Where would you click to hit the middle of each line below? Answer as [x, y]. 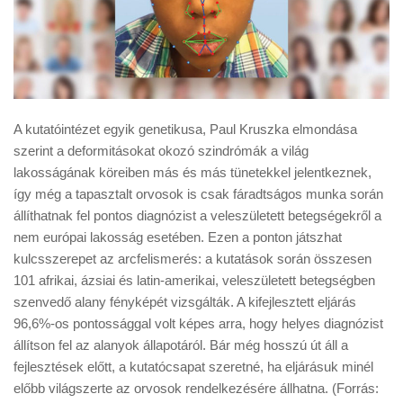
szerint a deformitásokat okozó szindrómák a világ [161, 150]
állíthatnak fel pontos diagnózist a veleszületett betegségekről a [197, 215]
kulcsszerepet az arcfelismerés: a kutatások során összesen [193, 258]
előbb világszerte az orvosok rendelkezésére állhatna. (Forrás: [196, 388]
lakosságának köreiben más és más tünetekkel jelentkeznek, [193, 172]
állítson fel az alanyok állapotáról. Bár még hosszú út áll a [181, 345]
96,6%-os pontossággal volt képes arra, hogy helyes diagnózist [198, 323]
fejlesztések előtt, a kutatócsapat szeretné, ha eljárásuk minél [193, 366]
